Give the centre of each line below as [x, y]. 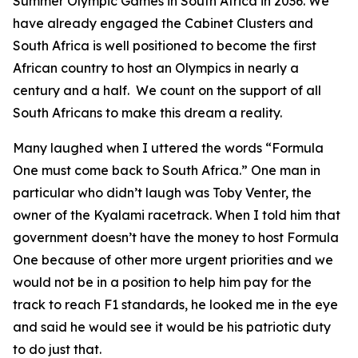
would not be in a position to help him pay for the [162, 282]
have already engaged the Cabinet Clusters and [163, 23]
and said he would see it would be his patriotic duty [172, 327]
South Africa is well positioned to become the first [165, 46]
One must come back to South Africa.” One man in [167, 170]
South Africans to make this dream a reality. [147, 113]
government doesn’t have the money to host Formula [176, 237]
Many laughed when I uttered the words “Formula [168, 148]
